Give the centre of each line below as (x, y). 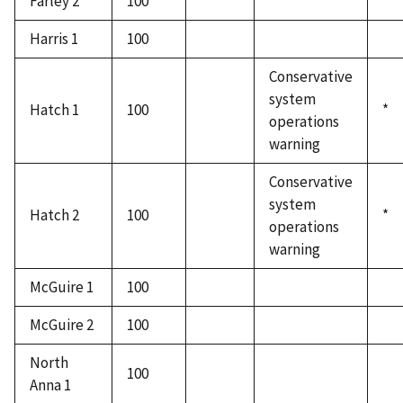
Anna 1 (50, 385)
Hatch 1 (54, 110)
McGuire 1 (62, 287)
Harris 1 (54, 39)
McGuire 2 (62, 325)
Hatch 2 (54, 215)
